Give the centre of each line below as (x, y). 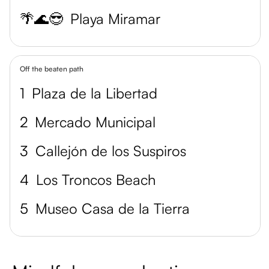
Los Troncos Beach (96, 180)
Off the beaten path (52, 69)
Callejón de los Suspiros (111, 151)
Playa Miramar (115, 19)
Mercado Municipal (95, 122)
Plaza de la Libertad (95, 93)
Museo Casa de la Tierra (113, 208)
